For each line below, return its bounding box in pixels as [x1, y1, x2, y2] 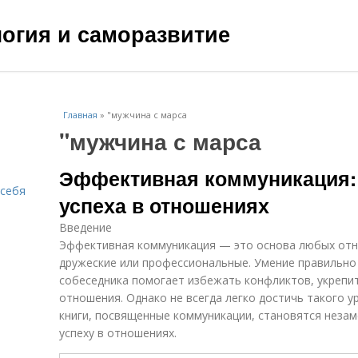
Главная [63, 109, 97, 121]
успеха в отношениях [59, 191, 269, 220]
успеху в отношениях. [59, 325, 177, 340]
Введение [59, 220, 112, 235]
